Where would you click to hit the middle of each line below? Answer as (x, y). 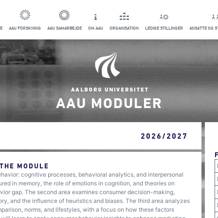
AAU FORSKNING (25, 28)
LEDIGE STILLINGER (164, 28)
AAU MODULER (109, 102)
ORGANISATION (124, 28)
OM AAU (96, 28)
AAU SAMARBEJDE (64, 28)
